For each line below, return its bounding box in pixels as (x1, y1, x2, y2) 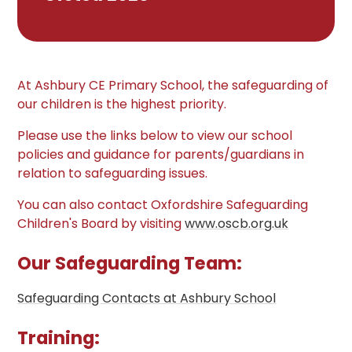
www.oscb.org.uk (185, 214, 289, 233)
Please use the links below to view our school (17, 126, 293, 145)
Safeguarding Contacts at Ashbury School (17, 288, 277, 307)
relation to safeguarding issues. (17, 163, 208, 182)
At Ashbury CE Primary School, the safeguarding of (17, 75, 329, 94)
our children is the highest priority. (17, 94, 227, 113)
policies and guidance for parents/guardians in (17, 145, 305, 163)
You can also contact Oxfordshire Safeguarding (17, 195, 309, 214)
